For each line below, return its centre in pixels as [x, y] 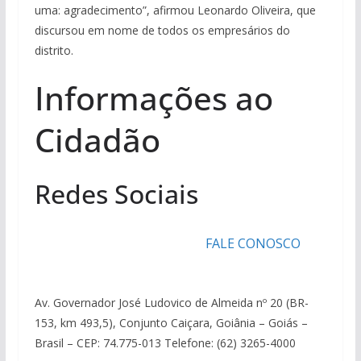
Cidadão [97, 140]
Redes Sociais [116, 194]
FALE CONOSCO [253, 244]
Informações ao [154, 98]
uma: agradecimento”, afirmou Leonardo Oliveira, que [175, 10]
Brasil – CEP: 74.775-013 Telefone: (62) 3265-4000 [165, 343]
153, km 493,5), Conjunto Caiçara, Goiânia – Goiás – [171, 323]
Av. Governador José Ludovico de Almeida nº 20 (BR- [171, 303]
